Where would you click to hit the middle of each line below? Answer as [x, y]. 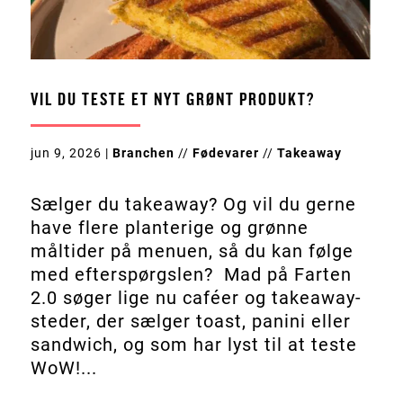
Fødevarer [225, 153]
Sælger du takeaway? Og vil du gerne [193, 205]
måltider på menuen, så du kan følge [192, 251]
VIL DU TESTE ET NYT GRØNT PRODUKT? [172, 100]
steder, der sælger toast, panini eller [190, 322]
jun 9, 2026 [66, 153]
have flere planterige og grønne [169, 228]
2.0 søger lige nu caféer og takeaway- [196, 298]
